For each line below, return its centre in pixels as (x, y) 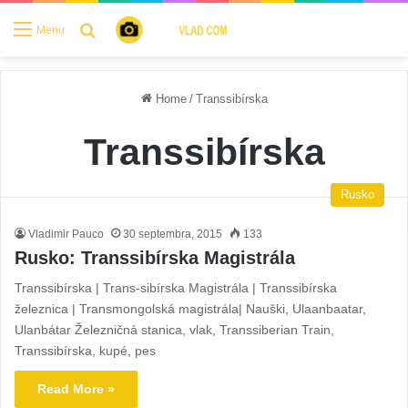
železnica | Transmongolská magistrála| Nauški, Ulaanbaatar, (191, 308)
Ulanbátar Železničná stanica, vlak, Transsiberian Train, (175, 329)
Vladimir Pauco (66, 234)
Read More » (76, 388)
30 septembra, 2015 (173, 234)
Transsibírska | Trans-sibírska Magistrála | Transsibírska (176, 287)
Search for (129, 28)
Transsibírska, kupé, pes (86, 350)
